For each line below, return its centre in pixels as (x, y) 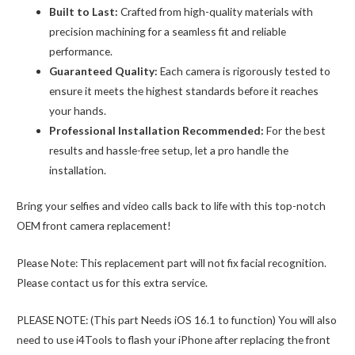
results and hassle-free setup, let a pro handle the (169, 150)
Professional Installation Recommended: (157, 130)
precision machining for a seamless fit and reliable (168, 31)
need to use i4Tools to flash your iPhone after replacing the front (174, 339)
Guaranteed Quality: (104, 71)
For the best (295, 130)
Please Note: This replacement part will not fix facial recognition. (172, 262)
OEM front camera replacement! (94, 226)
